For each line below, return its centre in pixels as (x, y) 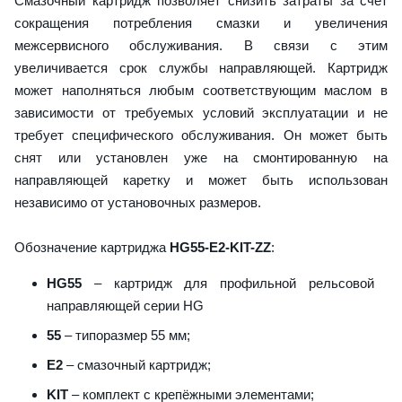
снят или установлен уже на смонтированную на (201, 157)
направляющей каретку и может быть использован (201, 179)
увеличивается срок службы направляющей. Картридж (201, 67)
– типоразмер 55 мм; (126, 335)
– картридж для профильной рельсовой (228, 283)
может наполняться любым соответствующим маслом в (201, 90)
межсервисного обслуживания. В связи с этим (201, 45)
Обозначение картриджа (92, 247)
